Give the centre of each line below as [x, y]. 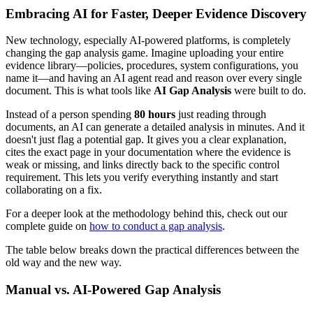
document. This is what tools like [80, 91]
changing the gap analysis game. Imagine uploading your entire [145, 53]
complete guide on [48, 226]
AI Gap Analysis [192, 91]
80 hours [155, 115]
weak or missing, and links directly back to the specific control [143, 165]
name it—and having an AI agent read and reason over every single [154, 78]
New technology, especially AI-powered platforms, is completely [148, 41]
